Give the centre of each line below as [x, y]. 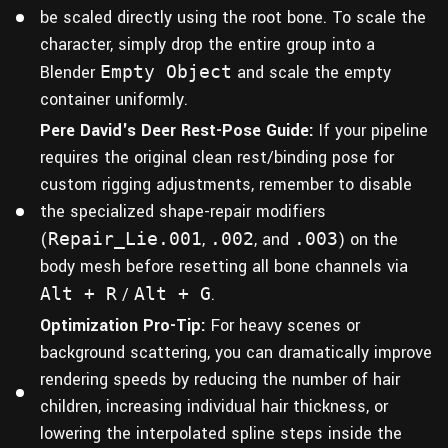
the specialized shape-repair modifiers [183, 211]
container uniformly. [114, 99]
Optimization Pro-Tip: [123, 325]
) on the [368, 239]
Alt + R [78, 293]
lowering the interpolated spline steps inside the [221, 433]
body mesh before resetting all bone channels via [224, 266]
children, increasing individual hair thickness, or [214, 406]
